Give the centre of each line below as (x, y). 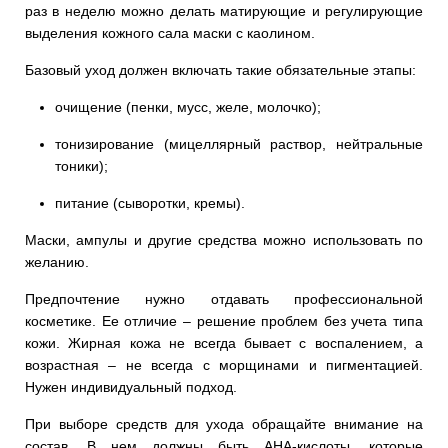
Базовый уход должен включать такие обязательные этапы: (222, 70)
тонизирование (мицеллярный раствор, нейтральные (239, 144)
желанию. (57, 262)
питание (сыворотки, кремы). (150, 203)
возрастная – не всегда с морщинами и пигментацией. (224, 365)
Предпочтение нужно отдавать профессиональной (224, 299)
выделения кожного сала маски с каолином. (170, 33)
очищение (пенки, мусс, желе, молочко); (188, 107)
